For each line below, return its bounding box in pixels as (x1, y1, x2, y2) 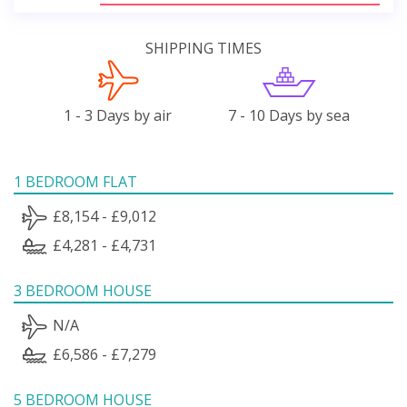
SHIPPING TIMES (145, 37, 262, 58)
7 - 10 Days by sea (228, 104, 351, 125)
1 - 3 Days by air (64, 104, 173, 125)
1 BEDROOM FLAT (14, 171, 137, 192)
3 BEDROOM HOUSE (14, 280, 152, 301)
